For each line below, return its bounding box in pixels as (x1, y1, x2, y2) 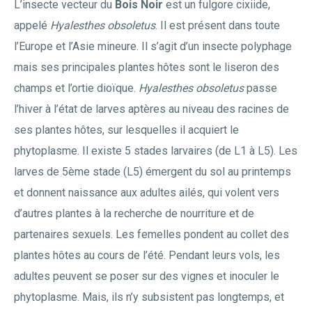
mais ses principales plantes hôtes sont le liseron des (14, 60, 279, 74)
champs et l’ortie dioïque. (14, 81, 139, 95)
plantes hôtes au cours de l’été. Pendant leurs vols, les (14, 248, 280, 262)
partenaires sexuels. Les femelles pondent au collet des (14, 227, 289, 241)
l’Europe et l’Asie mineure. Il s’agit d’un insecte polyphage (14, 39, 292, 53)
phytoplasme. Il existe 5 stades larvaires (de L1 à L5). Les (14, 143, 297, 157)
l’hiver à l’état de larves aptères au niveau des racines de (14, 102, 289, 116)
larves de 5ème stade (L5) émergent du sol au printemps (14, 164, 291, 178)
